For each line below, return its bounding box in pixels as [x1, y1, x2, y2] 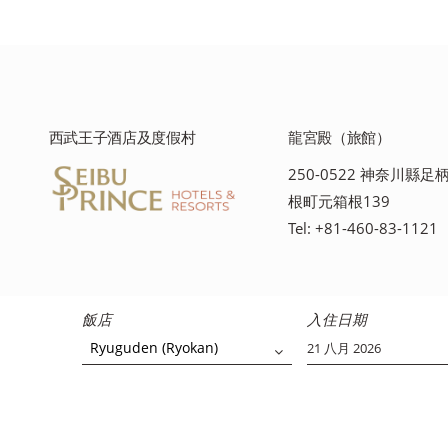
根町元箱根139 [287, 190, 390, 212]
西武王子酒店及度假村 [48, 126, 196, 148]
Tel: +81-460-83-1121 [287, 217, 438, 239]
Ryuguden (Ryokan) [82, 338, 218, 357]
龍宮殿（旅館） [287, 126, 391, 148]
